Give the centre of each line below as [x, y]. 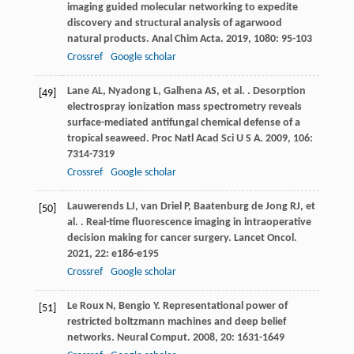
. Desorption [275, 92]
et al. [233, 92]
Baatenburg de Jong [240, 207]
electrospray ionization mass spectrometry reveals [184, 107]
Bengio [134, 307]
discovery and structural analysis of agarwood [174, 24]
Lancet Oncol [264, 239]
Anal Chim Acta [186, 40]
